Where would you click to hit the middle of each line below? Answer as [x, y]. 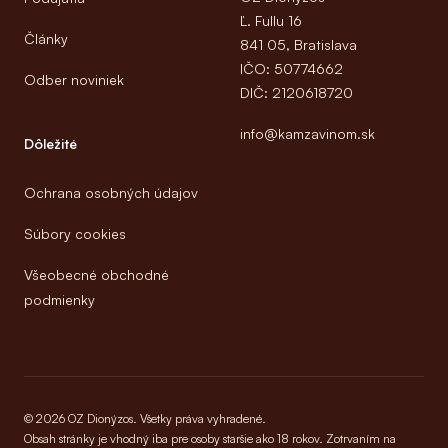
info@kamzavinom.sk [307, 133]
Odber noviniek [74, 79]
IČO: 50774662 [291, 68]
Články [46, 38]
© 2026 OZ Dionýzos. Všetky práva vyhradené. [145, 418]
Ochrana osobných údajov [111, 192]
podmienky [59, 299]
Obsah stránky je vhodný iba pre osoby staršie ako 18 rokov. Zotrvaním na [210, 438]
